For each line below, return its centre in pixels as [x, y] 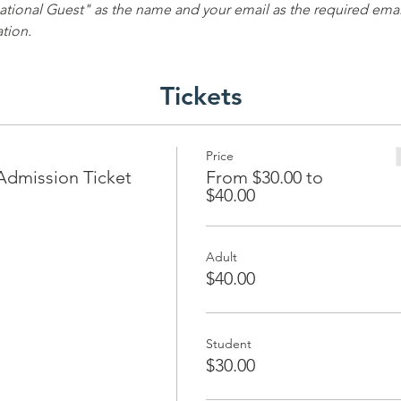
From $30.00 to [264, 177]
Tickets [201, 95]
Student [228, 343]
